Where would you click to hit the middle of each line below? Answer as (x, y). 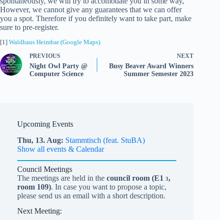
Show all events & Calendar (61, 149)
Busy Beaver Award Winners (151, 66)
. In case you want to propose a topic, (109, 187)
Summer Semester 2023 (159, 74)
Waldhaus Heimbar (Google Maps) (55, 42)
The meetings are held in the (62, 178)
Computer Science (56, 74)
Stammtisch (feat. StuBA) (105, 140)
